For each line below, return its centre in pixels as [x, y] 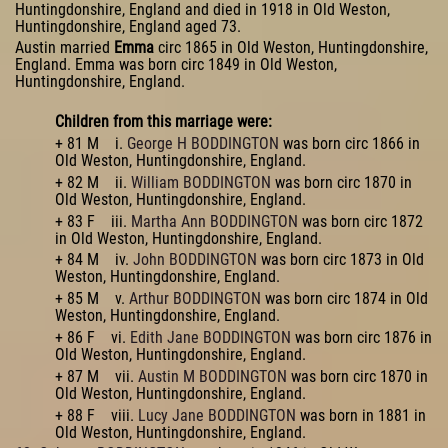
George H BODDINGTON [203, 143]
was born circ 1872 [360, 221]
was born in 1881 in [361, 415]
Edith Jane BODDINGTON [210, 337]
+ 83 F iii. [93, 221]
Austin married [64, 48]
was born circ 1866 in [349, 143]
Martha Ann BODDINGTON [214, 221]
